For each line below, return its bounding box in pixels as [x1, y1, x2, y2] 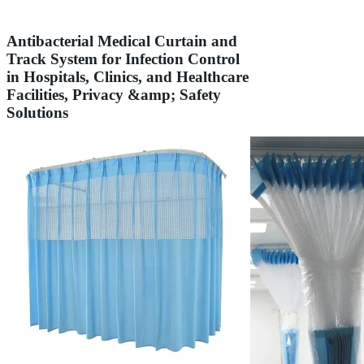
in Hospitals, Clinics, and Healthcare [6, 67, 249, 85]
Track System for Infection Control [6, 50, 240, 67]
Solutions [6, 103, 68, 121]
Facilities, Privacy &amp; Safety [6, 85, 221, 103]
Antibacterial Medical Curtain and [6, 32, 237, 50]
